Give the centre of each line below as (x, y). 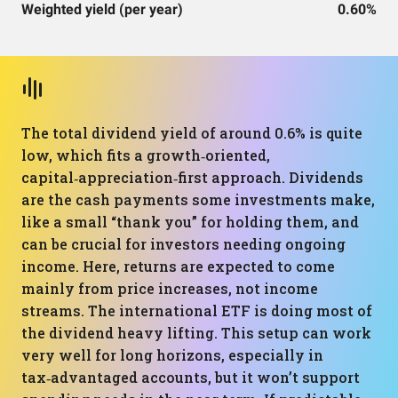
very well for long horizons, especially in (172, 355)
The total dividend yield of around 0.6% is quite (192, 133)
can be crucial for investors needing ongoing (183, 244)
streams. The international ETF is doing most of (197, 310)
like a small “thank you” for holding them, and (190, 222)
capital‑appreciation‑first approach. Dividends (192, 177)
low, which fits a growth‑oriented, (146, 155)
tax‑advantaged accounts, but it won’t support (191, 377)
